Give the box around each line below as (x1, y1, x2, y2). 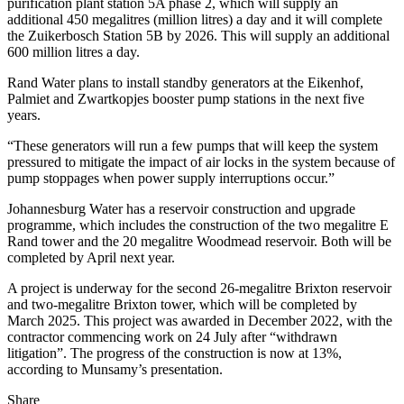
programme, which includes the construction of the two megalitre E (7, 216, 389, 233)
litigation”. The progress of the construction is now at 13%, (7, 344, 342, 361)
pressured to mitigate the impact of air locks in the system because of (7, 153, 395, 170)
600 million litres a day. (7, 43, 140, 60)
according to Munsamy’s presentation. (7, 361, 223, 377)
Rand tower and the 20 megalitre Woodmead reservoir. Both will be (7, 233, 391, 249)
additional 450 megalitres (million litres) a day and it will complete (7, 11, 382, 27)
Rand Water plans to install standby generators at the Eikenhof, (7, 74, 363, 90)
